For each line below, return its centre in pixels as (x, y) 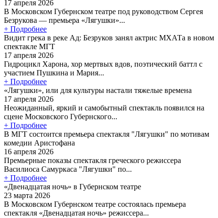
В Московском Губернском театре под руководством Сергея (103, 11)
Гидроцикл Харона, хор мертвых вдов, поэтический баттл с (103, 64)
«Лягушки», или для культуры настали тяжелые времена (98, 90)
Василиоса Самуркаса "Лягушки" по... (68, 169)
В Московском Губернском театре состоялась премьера (95, 204)
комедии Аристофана (39, 143)
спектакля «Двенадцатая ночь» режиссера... (76, 213)
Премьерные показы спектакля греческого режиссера (92, 160)
